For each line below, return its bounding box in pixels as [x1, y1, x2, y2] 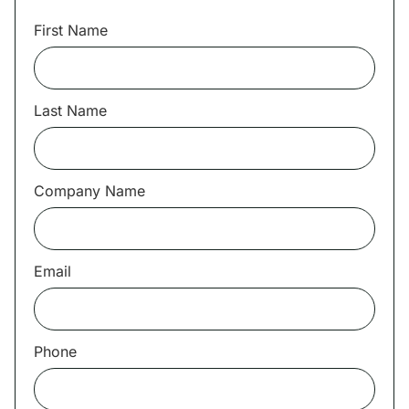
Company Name [34, 181, 150, 200]
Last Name [34, 100, 111, 120]
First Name [34, 20, 112, 39]
